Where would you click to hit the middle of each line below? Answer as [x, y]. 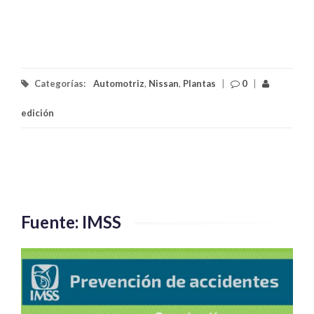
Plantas [199, 84]
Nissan [164, 84]
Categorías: [60, 84]
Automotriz [119, 84]
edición [37, 113]
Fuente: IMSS [71, 222]
